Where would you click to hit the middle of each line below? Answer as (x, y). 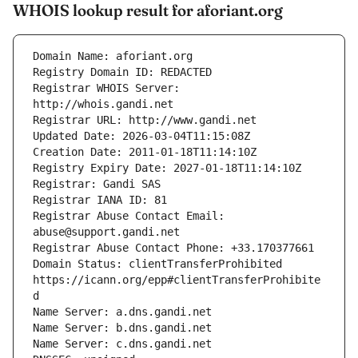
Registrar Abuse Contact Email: (129, 216)
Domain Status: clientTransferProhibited (157, 264)
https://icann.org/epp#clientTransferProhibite (177, 280)
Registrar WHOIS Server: (106, 88)
